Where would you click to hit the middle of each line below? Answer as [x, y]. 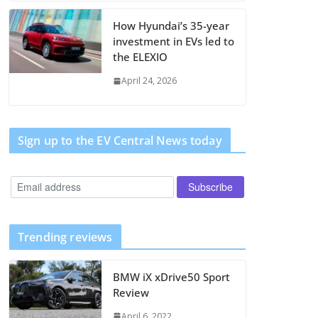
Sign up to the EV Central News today [120, 141]
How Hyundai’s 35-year [171, 26]
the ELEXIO [140, 57]
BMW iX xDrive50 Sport [171, 276]
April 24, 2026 [149, 81]
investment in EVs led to [174, 41]
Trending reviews [65, 237]
